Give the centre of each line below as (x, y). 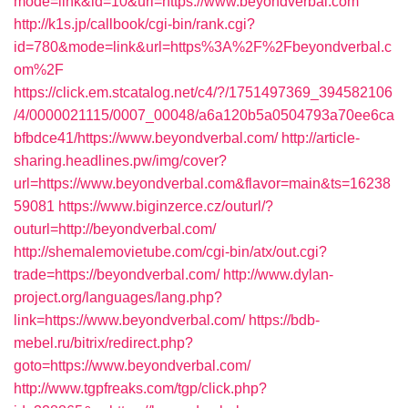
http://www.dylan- (278, 275)
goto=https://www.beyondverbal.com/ (132, 366)
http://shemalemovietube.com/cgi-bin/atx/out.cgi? (170, 252)
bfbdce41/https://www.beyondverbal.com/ (146, 138)
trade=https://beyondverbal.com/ (117, 275)
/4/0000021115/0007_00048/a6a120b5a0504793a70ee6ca (204, 115)
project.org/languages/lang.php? (118, 297)
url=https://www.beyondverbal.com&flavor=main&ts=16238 (202, 184)
